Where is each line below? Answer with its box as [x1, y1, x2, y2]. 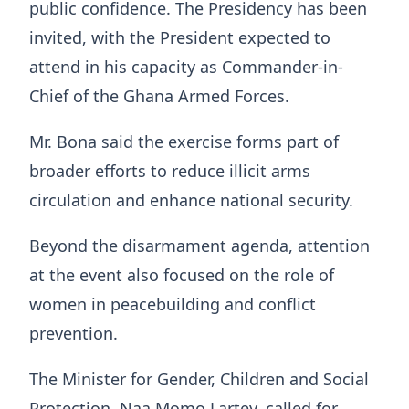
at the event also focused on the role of [29, 263, 334, 286]
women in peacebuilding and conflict [29, 292, 316, 315]
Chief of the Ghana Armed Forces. [29, 84, 289, 107]
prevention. [29, 321, 118, 344]
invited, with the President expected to [29, 26, 330, 48]
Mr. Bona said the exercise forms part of [29, 130, 339, 152]
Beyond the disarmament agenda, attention [29, 234, 370, 257]
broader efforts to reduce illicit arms [29, 159, 310, 182]
